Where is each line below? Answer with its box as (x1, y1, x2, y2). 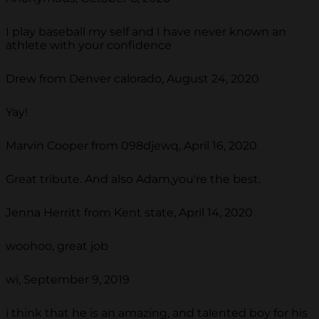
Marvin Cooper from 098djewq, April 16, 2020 (6, 139, 257, 153)
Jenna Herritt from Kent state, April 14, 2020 (6, 206, 253, 220)
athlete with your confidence (6, 38, 172, 53)
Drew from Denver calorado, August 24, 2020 (6, 72, 259, 86)
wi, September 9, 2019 (6, 273, 130, 287)
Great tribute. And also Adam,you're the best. (6, 172, 261, 187)
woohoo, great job (6, 239, 108, 253)
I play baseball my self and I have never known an (6, 25, 286, 39)
